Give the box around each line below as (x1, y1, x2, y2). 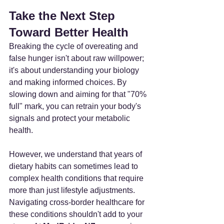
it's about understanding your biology (9, 65, 141, 74)
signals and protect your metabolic (9, 113, 132, 122)
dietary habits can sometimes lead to (9, 161, 140, 170)
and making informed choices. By (9, 77, 128, 86)
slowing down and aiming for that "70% (9, 89, 148, 98)
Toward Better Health (9, 25, 128, 39)
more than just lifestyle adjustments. (9, 185, 137, 194)
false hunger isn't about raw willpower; (9, 53, 146, 62)
